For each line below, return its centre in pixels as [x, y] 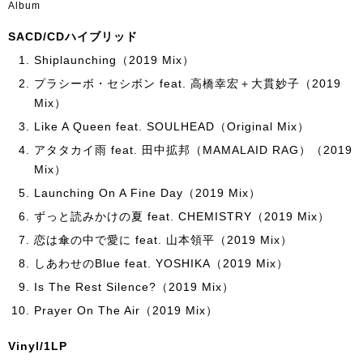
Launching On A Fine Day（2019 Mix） [147, 193]
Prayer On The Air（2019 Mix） [126, 310]
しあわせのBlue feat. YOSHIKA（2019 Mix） [161, 263]
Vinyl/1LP [38, 346]
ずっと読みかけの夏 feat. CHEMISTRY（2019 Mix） [182, 216]
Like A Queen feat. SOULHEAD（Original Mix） [172, 126]
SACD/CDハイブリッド [73, 36]
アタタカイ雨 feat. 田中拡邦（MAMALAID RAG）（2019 [193, 150]
